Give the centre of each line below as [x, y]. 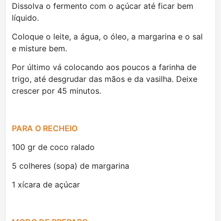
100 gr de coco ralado [53, 147]
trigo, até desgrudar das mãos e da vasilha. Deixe [105, 79]
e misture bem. [39, 48]
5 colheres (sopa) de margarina [71, 166]
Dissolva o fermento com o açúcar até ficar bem [103, 6]
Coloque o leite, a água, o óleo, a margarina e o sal [107, 37]
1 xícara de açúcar [46, 184]
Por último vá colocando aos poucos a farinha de [104, 67]
